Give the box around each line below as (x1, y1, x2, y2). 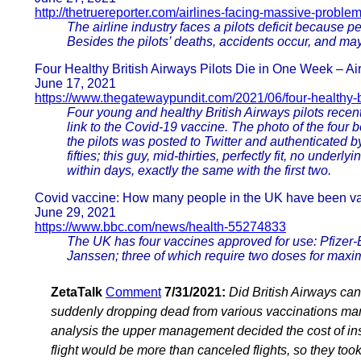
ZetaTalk (51, 284, 102, 299)
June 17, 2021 (35, 76, 116, 90)
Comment (106, 284, 161, 299)
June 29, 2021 (35, 205, 116, 219)
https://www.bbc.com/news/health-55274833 (35, 219, 286, 234)
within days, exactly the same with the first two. (67, 163, 331, 177)
